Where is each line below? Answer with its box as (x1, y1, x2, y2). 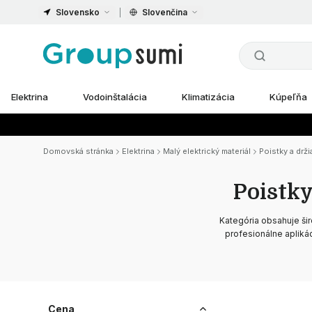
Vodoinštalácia (83, 91, 147, 102)
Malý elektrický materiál (163, 146, 251, 156)
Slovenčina (142, 6, 187, 17)
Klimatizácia (182, 91, 235, 102)
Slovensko (56, 6, 100, 17)
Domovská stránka (43, 146, 114, 156)
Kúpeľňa (270, 91, 307, 102)
